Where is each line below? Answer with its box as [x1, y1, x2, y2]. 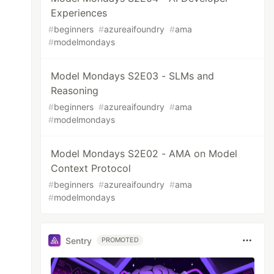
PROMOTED [102, 236, 139, 244]
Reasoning [51, 84, 99, 97]
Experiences [51, 7, 108, 19]
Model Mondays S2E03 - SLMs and [51, 70, 215, 82]
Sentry [65, 235, 92, 246]
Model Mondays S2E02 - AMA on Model [51, 147, 238, 160]
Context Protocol [51, 162, 131, 174]
